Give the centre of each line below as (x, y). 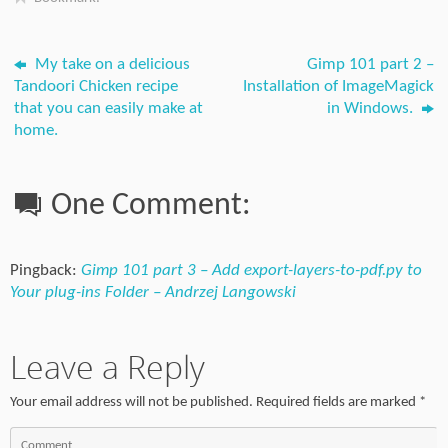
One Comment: (151, 205)
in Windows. (371, 108)
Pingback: (45, 270)
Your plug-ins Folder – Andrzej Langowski (153, 292)
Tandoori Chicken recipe (96, 86)
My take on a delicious (111, 64)
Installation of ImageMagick (338, 86)
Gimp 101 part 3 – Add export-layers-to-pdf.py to (251, 270)
